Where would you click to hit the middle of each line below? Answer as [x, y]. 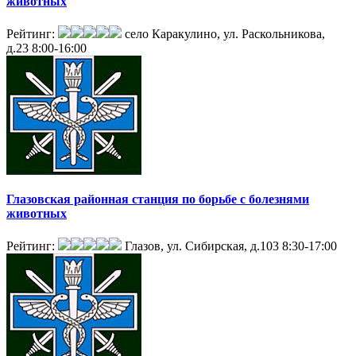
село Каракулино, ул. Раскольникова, [225, 34]
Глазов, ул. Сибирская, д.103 [202, 246]
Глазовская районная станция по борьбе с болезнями [158, 199]
